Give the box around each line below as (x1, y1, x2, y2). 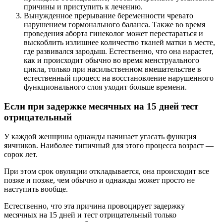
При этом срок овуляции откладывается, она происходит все (4, 166, 209, 175)
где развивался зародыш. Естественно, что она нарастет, (24, 47, 214, 56)
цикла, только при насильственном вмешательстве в (24, 65, 201, 74)
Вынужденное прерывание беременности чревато (24, 11, 193, 20)
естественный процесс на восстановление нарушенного (24, 74, 214, 83)
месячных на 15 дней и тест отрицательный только (4, 210, 176, 219)
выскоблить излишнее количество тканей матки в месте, (24, 38, 215, 47)
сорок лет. (4, 150, 38, 159)
